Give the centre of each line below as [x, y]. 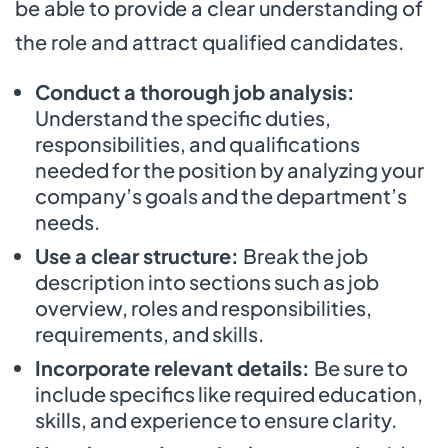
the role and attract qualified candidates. [210, 41]
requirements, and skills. [149, 333]
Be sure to [361, 367]
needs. [67, 221]
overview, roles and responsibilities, [203, 307]
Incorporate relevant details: [174, 367]
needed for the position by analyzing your [229, 169]
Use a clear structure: [139, 255]
